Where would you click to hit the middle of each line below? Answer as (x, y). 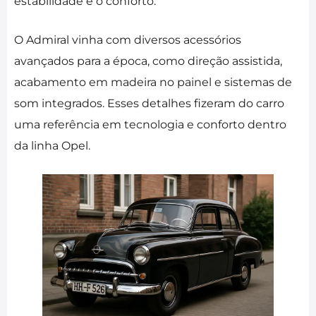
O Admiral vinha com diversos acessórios (128, 40)
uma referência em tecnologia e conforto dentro (150, 125)
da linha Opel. (52, 146)
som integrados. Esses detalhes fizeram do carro (149, 104)
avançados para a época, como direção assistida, (148, 61)
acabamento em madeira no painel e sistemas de (153, 83)
